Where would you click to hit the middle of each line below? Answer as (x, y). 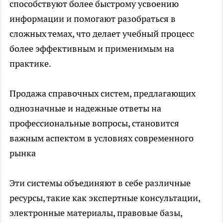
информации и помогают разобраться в (93, 18)
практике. (30, 63)
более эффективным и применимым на (92, 48)
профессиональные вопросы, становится (94, 123)
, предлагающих (163, 93)
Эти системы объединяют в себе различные (100, 183)
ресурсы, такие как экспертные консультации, (105, 198)
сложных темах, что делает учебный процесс (102, 33)
